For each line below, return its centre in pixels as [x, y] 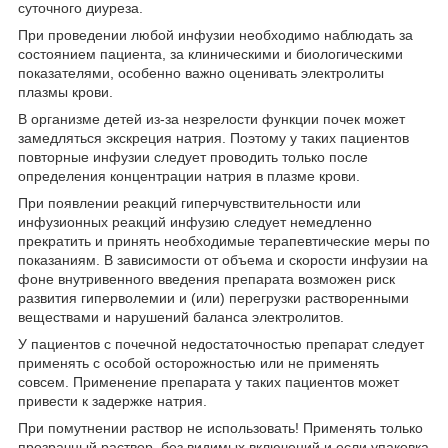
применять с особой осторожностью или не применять [198, 362]
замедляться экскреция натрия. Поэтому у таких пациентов [213, 137]
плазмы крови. [65, 91]
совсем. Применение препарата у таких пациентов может [208, 381]
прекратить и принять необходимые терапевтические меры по [224, 240]
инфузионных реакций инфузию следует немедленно [195, 221]
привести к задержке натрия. [112, 400]
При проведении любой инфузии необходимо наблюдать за [215, 34]
